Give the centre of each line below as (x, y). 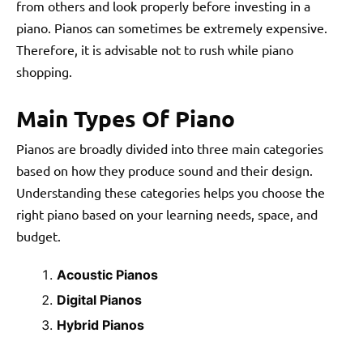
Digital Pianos (99, 299)
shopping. (44, 71)
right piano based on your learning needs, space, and (167, 214)
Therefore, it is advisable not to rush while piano (155, 49)
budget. (38, 235)
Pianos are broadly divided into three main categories (170, 148)
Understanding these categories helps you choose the (171, 192)
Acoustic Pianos (107, 274)
